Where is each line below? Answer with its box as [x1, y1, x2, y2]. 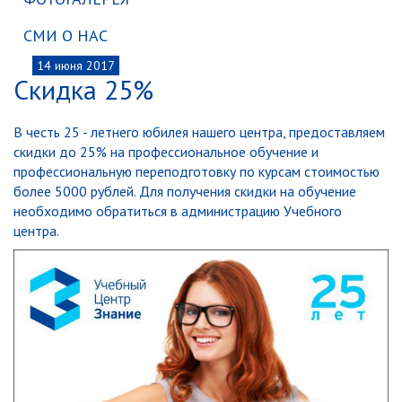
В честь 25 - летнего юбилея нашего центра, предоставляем [13, 123, 385, 141]
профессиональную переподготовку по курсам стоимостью [13, 162, 380, 180]
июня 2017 [55, 57, 115, 74]
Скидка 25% [13, 72, 153, 107]
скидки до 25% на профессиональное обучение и [13, 143, 319, 161]
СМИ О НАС [23, 25, 108, 46]
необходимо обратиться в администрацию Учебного [13, 202, 342, 220]
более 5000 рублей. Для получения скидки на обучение [13, 182, 356, 200]
